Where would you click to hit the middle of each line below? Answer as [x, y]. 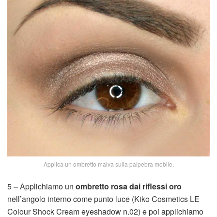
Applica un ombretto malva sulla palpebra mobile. [108, 164]
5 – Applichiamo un [41, 186]
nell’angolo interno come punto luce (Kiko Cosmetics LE [103, 199]
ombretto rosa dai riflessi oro [129, 186]
